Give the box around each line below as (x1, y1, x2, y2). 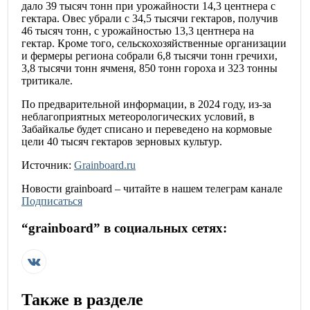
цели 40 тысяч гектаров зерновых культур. (21, 136, 222, 148)
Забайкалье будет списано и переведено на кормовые (21, 123, 272, 136)
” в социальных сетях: (93, 221, 227, 236)
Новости (21, 183, 65, 195)
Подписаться (21, 195, 82, 208)
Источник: (21, 159, 71, 172)
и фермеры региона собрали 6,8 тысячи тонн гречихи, (21, 50, 277, 62)
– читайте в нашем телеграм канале (112, 183, 282, 195)
